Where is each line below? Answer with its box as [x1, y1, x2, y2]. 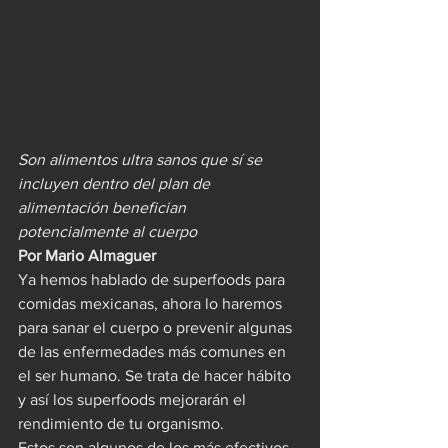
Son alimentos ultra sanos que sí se [18, 150, 266, 168]
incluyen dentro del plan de [18, 174, 214, 192]
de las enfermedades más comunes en [18, 342, 290, 360]
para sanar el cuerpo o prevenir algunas [18, 318, 296, 336]
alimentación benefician [18, 198, 190, 216]
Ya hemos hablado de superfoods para [18, 270, 289, 288]
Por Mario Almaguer [18, 246, 156, 264]
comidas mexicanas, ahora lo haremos [18, 294, 286, 312]
